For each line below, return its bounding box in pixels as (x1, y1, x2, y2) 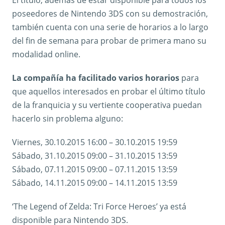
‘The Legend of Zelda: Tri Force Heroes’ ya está (12, 200, 186, 212)
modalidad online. (12, 48, 80, 60)
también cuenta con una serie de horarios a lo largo (12, 21, 208, 33)
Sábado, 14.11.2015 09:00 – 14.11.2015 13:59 (12, 177, 177, 188)
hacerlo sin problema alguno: (12, 113, 123, 124)
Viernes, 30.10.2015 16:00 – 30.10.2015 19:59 (12, 136, 177, 148)
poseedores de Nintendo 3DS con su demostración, (12, 8, 208, 19)
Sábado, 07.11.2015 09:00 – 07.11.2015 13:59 (12, 163, 177, 175)
